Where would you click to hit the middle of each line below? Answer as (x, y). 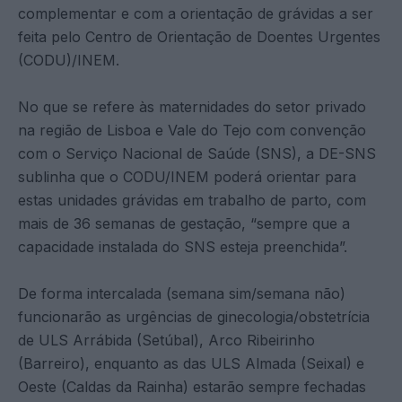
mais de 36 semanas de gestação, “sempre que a (184, 223)
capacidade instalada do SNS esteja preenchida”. (183, 246)
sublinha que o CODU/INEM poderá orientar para (187, 176)
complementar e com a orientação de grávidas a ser (196, 13)
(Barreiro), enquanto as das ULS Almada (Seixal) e (191, 363)
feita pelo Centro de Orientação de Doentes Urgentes (199, 36)
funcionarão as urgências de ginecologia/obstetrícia (194, 316)
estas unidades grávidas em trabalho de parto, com (192, 200)
